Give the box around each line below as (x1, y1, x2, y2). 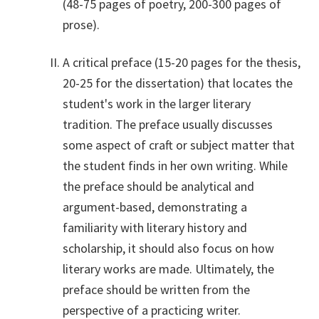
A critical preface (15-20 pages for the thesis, (63, 53, 300, 70)
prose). (63, 16, 100, 33)
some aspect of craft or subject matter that (63, 136, 295, 153)
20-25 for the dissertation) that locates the (63, 74, 293, 91)
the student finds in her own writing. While (63, 157, 288, 174)
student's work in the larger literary (63, 95, 251, 112)
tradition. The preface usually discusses (63, 115, 273, 132)
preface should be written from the (63, 281, 250, 298)
